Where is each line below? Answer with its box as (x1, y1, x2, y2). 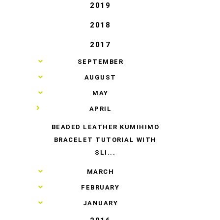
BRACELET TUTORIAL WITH (54, 136, 157, 143)
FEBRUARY (81, 183, 120, 191)
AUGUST (84, 73, 116, 81)
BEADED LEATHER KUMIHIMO (51, 123, 160, 131)
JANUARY (82, 199, 118, 207)
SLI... (95, 148, 116, 156)
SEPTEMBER (77, 57, 124, 65)
